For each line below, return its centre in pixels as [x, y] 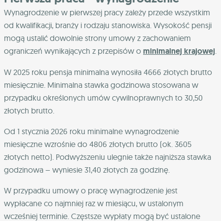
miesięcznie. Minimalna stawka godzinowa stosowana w [101, 85]
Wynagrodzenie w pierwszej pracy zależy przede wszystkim [107, 13]
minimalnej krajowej [179, 51]
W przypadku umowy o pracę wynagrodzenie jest [91, 191]
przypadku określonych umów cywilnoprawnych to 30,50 [103, 98]
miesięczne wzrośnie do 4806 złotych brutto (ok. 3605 [98, 144]
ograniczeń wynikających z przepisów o [74, 51]
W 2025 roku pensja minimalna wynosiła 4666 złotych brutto [108, 72]
